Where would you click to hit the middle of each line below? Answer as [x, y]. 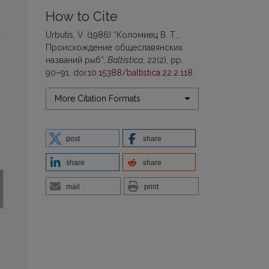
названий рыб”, [77, 60]
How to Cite [82, 16]
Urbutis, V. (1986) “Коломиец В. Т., [112, 35]
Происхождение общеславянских [114, 47]
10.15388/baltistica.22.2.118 [140, 72]
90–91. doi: [67, 72]
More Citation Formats [98, 98]
